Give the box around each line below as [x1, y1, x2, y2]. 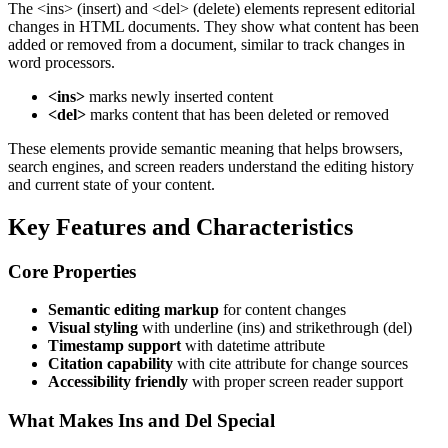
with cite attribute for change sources [173, 355, 408, 373]
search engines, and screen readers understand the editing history [8, 157, 414, 175]
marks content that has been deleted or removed [86, 105, 389, 123]
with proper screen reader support [188, 373, 403, 391]
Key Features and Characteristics [8, 213, 353, 240]
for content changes [219, 301, 346, 319]
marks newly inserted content [85, 87, 273, 105]
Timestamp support [48, 337, 181, 355]
